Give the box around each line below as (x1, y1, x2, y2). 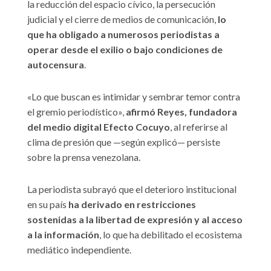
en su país (27, 198, 68, 210)
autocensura (27, 58, 84, 70)
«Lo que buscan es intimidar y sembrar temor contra (27, 90, 240, 102)
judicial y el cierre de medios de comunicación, (27, 13, 218, 25)
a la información (27, 228, 99, 240)
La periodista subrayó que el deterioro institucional (27, 183, 237, 195)
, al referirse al (170, 120, 227, 132)
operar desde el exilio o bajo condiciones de (27, 43, 223, 55)
